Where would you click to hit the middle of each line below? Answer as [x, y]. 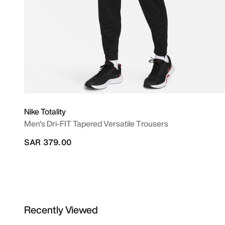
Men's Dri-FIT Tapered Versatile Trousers [96, 124]
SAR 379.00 [48, 142]
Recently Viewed [61, 210]
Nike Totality [45, 111]
